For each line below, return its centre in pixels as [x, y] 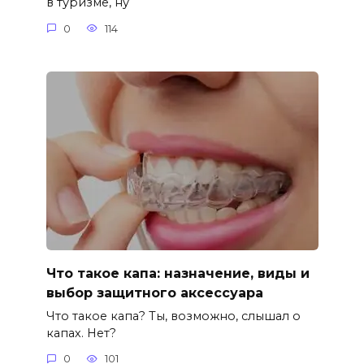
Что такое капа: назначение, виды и [178, 273]
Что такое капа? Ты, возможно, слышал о [173, 316]
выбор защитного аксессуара [154, 292]
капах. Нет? [81, 333]
